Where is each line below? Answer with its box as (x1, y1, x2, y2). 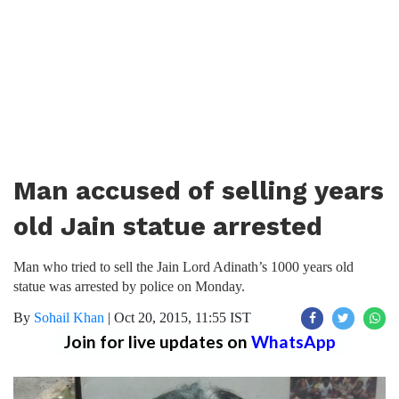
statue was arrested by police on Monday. (13, 279, 245, 294)
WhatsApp (250, 331, 336, 352)
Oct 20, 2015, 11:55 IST (114, 310, 251, 325)
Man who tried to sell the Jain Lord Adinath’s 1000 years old (13, 259, 354, 274)
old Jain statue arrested (13, 211, 322, 241)
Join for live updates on (63, 331, 251, 352)
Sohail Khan (34, 310, 104, 325)
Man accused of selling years (13, 175, 384, 206)
